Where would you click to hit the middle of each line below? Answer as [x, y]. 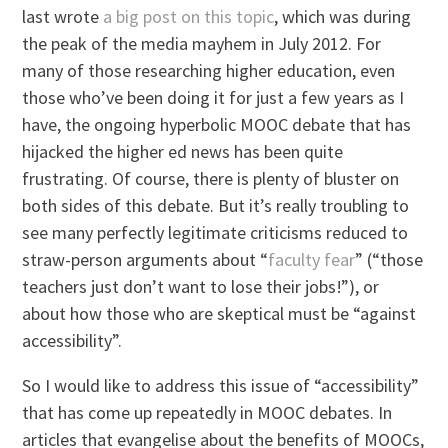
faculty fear [312, 260]
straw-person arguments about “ [145, 260]
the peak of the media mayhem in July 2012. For [202, 44]
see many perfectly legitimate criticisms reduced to [215, 233]
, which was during [343, 17]
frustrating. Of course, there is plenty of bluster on [211, 179]
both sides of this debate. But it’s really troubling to [216, 206]
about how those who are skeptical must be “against [219, 314]
